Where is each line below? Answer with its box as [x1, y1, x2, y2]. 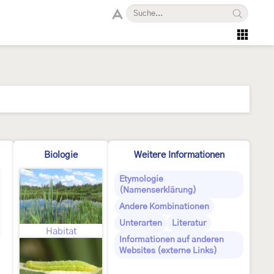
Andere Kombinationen [119, 202, 209, 211]
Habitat [45, 227, 76, 236]
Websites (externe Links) [119, 246, 217, 255]
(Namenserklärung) [119, 186, 196, 194]
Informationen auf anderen [119, 235, 224, 244]
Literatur [172, 219, 206, 228]
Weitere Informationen [133, 150, 224, 160]
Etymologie [119, 175, 163, 183]
